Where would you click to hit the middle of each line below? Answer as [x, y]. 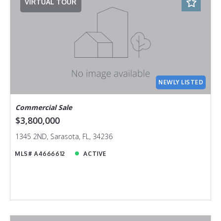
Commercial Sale [43, 107]
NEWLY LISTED [181, 82]
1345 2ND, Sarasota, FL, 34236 [64, 136]
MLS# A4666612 [40, 153]
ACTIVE [95, 153]
